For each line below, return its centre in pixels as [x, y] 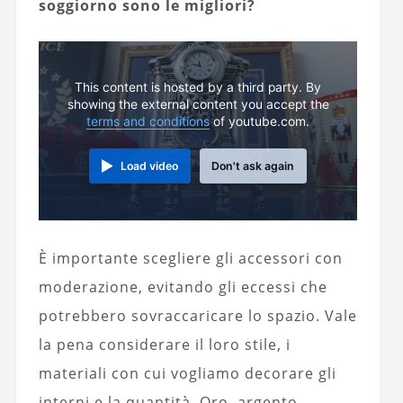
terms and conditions [148, 121]
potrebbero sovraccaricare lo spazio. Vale [197, 316]
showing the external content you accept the [198, 104]
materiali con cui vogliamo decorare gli [187, 374]
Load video [150, 166]
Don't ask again [253, 166]
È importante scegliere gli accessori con [190, 259]
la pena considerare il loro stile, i [164, 345]
